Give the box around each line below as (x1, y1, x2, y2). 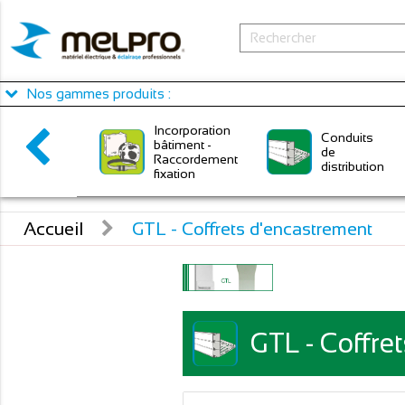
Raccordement (154, 151, 238, 166)
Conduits (321, 129, 374, 145)
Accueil (24, 219, 84, 239)
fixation (154, 165, 195, 181)
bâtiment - (154, 137, 212, 152)
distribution (321, 158, 385, 174)
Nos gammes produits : (23, 86, 171, 101)
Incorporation (154, 122, 231, 137)
